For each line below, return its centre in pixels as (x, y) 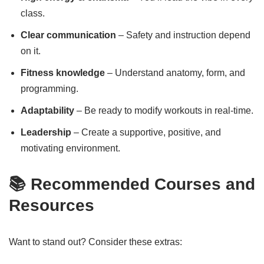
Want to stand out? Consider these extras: (95, 242)
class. (33, 13)
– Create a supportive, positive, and (146, 132)
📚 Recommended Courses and (132, 184)
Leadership (46, 132)
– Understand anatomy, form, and (175, 73)
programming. (49, 89)
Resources (52, 205)
